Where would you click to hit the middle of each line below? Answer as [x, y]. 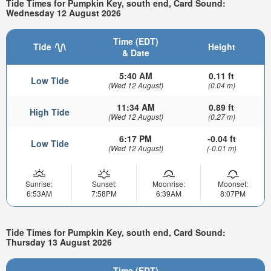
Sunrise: [39, 183]
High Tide [50, 112]
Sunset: [104, 183]
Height [221, 46]
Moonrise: [168, 183]
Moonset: [233, 183]
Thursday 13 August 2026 [59, 242]
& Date [135, 52]
